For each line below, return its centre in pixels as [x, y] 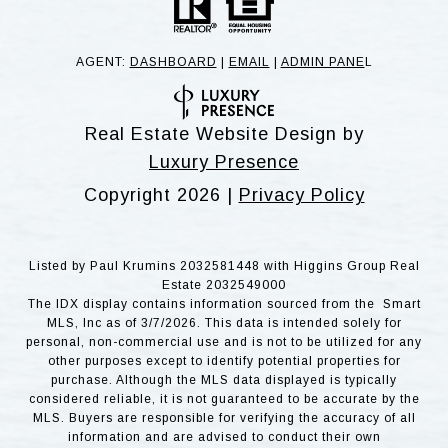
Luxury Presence [224, 161]
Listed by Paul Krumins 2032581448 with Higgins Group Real [224, 265]
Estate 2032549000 [224, 284]
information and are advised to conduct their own [224, 436]
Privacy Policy [301, 194]
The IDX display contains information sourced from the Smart [224, 303]
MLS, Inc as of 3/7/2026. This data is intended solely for [224, 322]
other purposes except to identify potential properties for [224, 360]
